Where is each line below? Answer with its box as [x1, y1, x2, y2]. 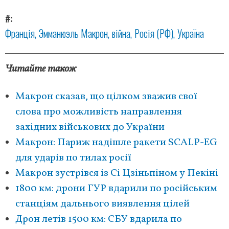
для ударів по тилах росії [15, 151, 131, 166]
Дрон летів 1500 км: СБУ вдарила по [15, 212, 182, 227]
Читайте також [5, 62, 76, 77]
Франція [5, 26, 35, 41]
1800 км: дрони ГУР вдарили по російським [15, 181, 217, 196]
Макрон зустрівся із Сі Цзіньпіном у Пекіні [15, 166, 218, 181]
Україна [177, 26, 204, 41]
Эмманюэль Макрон [39, 26, 108, 41]
